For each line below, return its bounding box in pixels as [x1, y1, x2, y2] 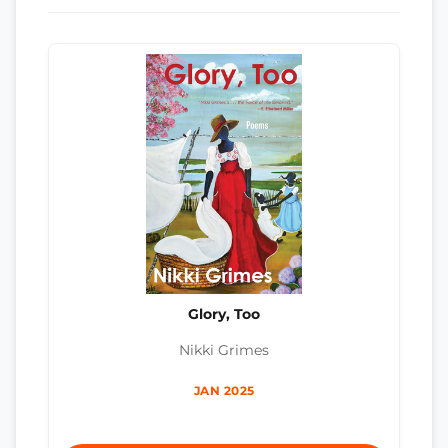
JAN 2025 [193, 383, 255, 399]
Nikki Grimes [179, 342, 269, 359]
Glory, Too [188, 305, 260, 322]
